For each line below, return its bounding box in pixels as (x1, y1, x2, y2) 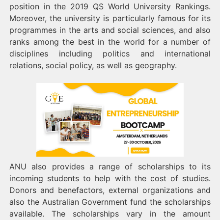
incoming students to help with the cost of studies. (9, 173, 211, 183)
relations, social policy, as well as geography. (9, 60, 177, 70)
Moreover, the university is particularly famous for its (9, 13, 211, 23)
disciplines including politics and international (9, 49, 211, 58)
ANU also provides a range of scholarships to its (9, 162, 211, 171)
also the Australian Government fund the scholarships (9, 197, 211, 207)
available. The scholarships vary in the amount (9, 209, 211, 219)
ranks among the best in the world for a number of (9, 37, 211, 47)
